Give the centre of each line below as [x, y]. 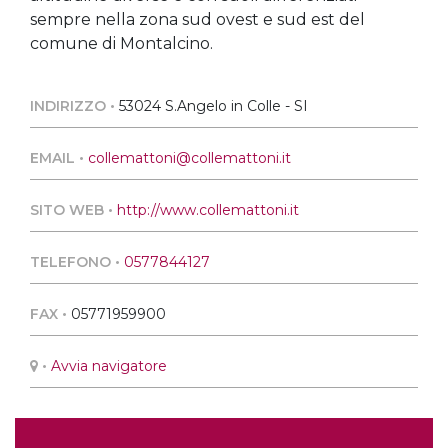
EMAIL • [59, 158]
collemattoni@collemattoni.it [189, 158]
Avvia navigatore [109, 366]
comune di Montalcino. [121, 43]
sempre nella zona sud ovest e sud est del [197, 19]
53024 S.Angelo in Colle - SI [213, 106]
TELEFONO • [77, 262]
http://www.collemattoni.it [208, 210]
